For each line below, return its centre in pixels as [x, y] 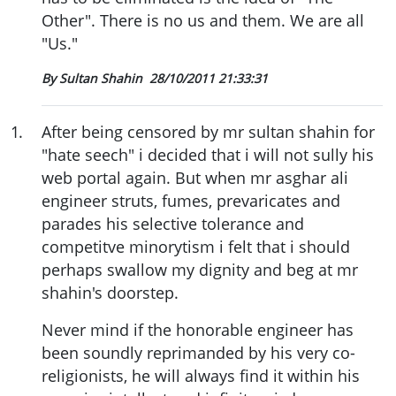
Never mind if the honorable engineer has [198, 330]
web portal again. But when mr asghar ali [195, 178]
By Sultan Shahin [94, 79]
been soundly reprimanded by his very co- [198, 353]
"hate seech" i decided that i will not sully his [208, 155]
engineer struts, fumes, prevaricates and [191, 201]
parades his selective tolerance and [173, 224]
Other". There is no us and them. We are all [203, 21]
